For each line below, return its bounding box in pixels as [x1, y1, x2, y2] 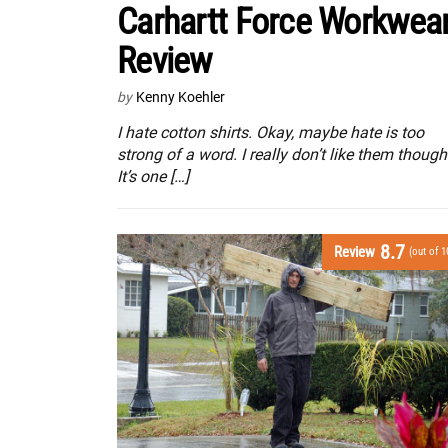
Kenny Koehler [136, 88, 225, 105]
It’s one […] [117, 166, 189, 186]
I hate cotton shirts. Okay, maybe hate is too [117, 122, 424, 142]
